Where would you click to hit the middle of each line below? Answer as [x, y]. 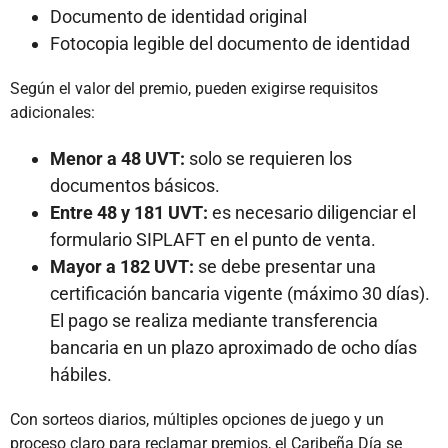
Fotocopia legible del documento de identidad [230, 44]
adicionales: [52, 113]
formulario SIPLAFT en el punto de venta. [213, 240]
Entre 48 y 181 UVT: [129, 213]
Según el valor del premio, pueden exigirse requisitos [194, 89]
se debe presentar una [285, 267]
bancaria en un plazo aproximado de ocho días [233, 348]
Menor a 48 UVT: [117, 159]
